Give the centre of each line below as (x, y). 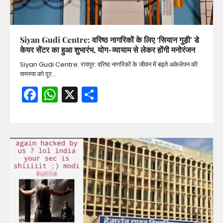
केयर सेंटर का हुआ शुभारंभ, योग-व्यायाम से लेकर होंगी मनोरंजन (108, 50)
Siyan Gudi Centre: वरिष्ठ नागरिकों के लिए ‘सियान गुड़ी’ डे (110, 40)
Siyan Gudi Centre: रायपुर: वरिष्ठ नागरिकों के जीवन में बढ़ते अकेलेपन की (109, 65)
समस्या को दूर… (38, 74)
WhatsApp (99, 95)
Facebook (76, 95)
